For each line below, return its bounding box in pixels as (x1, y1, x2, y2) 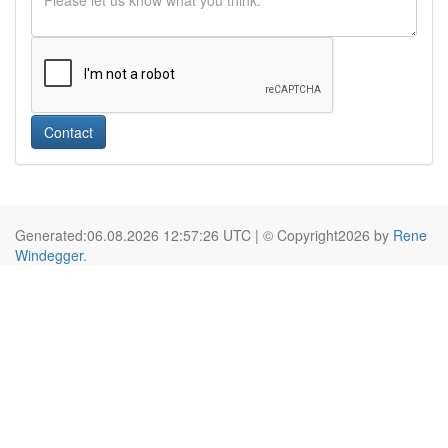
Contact (44, 122, 93, 142)
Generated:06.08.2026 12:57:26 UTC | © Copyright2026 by (15, 225, 393, 245)
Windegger (15, 245, 83, 265)
